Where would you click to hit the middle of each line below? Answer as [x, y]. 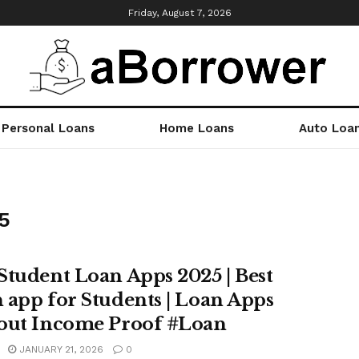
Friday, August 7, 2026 [179, 13]
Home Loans [197, 128]
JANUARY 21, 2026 [60, 349]
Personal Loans [48, 128]
